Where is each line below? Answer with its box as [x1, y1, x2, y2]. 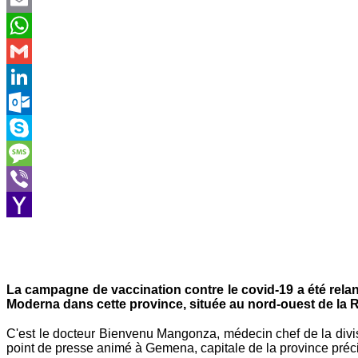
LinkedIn [6, 94, 53, 109]
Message [6, 171, 50, 185]
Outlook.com [6, 120, 73, 134]
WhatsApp [6, 43, 61, 58]
